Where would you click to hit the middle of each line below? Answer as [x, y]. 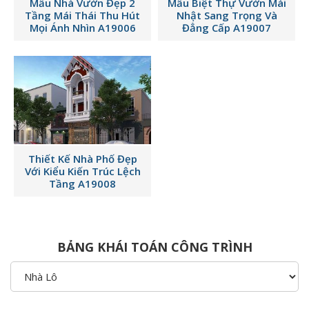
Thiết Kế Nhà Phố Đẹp [82, 159]
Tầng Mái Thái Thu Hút [82, 15]
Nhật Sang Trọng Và [227, 15]
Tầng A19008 [82, 184]
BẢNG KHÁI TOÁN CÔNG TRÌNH [154, 247]
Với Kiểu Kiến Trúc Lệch [82, 171]
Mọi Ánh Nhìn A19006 [82, 27]
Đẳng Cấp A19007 [227, 27]
